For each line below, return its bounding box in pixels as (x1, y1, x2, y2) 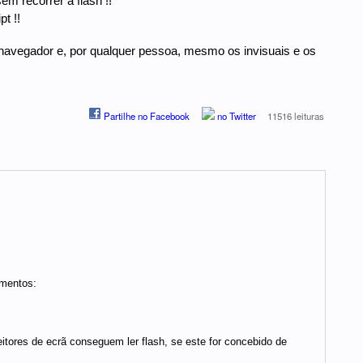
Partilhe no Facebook (101, 109, 190, 123)
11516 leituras (267, 109, 325, 123)
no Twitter (214, 109, 256, 123)
